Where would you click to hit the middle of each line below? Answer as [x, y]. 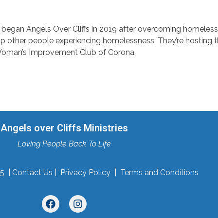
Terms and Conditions [159, 172]
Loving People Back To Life [64, 144]
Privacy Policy [85, 172]
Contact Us [32, 172]
